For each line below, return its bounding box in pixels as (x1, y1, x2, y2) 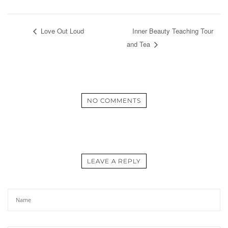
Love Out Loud (39, 26, 84, 36)
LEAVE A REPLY (87, 157, 141, 165)
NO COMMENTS (87, 97, 141, 105)
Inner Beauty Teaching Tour (132, 26, 213, 36)
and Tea (127, 39, 152, 49)
